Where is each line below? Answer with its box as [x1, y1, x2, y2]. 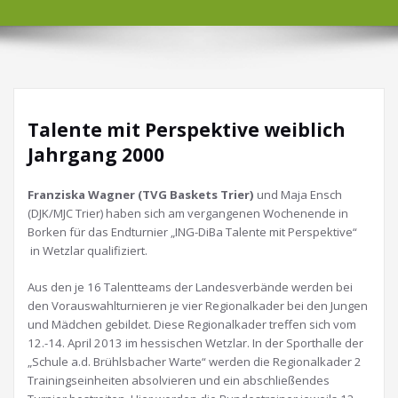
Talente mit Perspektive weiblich [28, 117, 346, 142]
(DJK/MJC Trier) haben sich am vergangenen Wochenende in [28, 205, 348, 221]
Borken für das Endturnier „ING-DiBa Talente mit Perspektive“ [28, 224, 357, 240]
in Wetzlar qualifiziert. [28, 243, 147, 259]
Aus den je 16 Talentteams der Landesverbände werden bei [28, 279, 353, 295]
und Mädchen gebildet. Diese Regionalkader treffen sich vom [28, 316, 356, 332]
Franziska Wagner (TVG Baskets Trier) [28, 187, 254, 203]
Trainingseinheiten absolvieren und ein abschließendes [28, 372, 330, 388]
